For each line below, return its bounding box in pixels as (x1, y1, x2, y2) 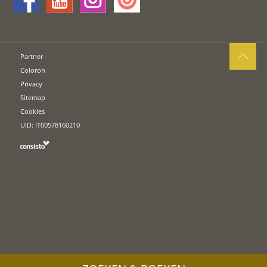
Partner (20, 52, 44, 61)
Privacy (20, 79, 43, 89)
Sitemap (20, 93, 46, 103)
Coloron (20, 66, 46, 75)
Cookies (20, 107, 45, 116)
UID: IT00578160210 (20, 120, 80, 130)
